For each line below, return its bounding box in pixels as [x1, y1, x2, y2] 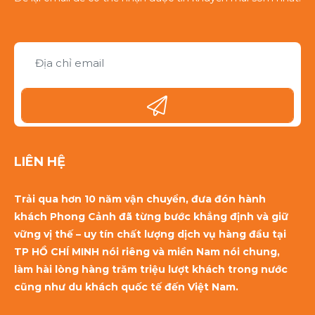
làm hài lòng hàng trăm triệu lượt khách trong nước [14, 263, 288, 276]
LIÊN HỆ [14, 154, 65, 170]
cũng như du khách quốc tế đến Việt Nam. [14, 281, 238, 294]
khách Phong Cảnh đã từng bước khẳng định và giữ [14, 210, 288, 224]
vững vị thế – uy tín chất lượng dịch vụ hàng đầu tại [14, 228, 286, 241]
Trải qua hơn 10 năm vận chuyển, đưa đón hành [14, 193, 266, 206]
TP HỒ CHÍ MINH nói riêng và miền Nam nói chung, [14, 245, 280, 259]
